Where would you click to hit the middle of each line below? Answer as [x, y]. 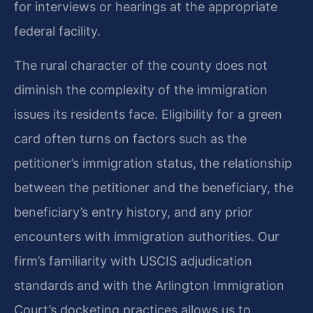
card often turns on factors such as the [130, 139]
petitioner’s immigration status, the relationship [153, 163]
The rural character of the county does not [141, 66]
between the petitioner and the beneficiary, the [154, 188]
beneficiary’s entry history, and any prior [133, 212]
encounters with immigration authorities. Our [147, 237]
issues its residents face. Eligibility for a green [148, 115]
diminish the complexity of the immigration [141, 90]
